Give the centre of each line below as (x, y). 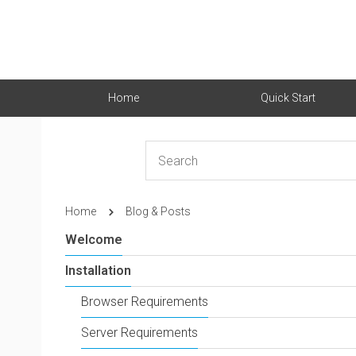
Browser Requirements (145, 302)
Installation (98, 271)
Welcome (94, 240)
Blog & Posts (158, 211)
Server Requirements (139, 333)
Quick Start (288, 98)
